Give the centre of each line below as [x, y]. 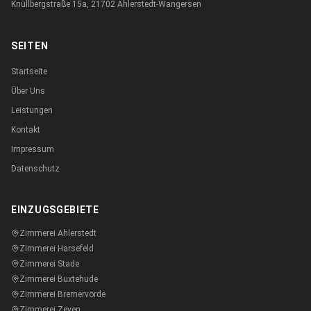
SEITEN [30, 46]
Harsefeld [76, 249]
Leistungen [32, 110]
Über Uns [28, 91]
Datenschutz [35, 169]
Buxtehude [78, 279]
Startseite [29, 72]
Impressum [33, 149]
